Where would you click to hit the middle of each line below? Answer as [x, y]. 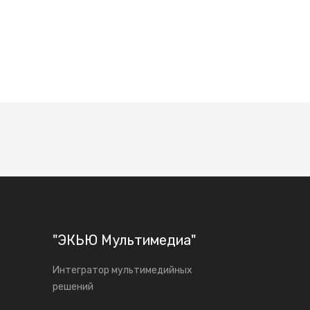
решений [73, 287]
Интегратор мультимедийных [122, 270]
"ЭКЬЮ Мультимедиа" [124, 240]
